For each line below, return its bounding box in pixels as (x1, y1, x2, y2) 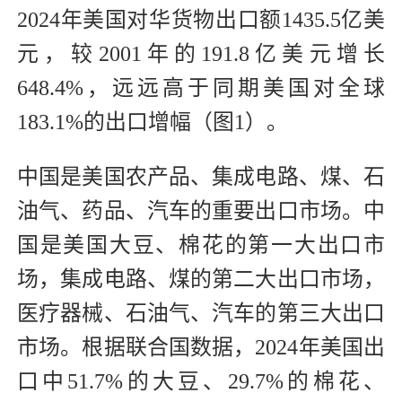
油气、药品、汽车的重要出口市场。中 (17, 199, 385, 223)
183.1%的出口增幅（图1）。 (17, 110, 288, 135)
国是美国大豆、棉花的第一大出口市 (17, 233, 385, 258)
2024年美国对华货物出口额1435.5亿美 (17, 8, 385, 32)
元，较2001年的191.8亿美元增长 (17, 42, 385, 66)
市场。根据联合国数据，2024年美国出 (17, 336, 385, 360)
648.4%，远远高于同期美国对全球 (17, 76, 385, 100)
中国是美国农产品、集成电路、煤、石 (17, 165, 385, 189)
